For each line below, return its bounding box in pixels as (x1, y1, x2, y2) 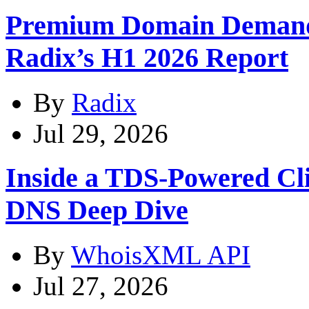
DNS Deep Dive (6, 195, 188, 226)
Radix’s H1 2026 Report (6, 41, 288, 73)
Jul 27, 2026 (33, 271, 168, 301)
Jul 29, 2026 (33, 118, 168, 148)
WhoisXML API (71, 240, 250, 270)
